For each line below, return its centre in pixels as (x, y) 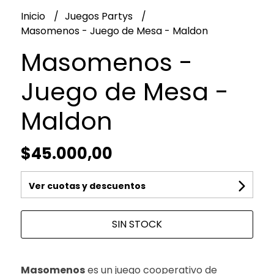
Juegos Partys (100, 16)
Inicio (34, 16)
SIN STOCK (137, 224)
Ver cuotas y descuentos (87, 186)
